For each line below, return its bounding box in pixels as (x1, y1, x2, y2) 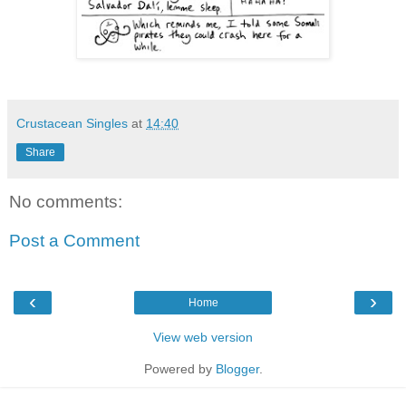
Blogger (215, 362, 259, 377)
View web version (153, 330, 253, 345)
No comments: (9, 191, 122, 211)
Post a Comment (9, 231, 140, 251)
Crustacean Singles (16, 116, 128, 131)
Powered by (143, 362, 216, 377)
